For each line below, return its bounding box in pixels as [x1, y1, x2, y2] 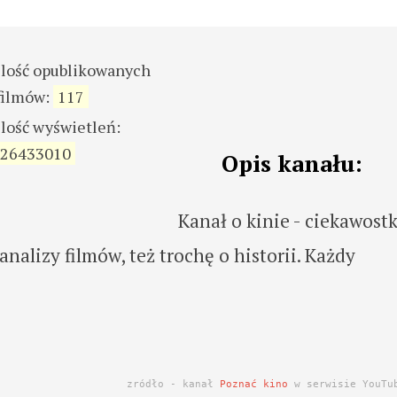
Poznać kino [220, 378, 289, 390]
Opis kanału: [222, 148, 363, 178]
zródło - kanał [127, 378, 221, 390]
